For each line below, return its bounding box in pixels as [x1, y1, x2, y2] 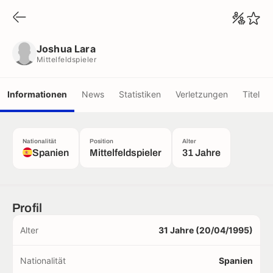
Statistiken [119, 88, 161, 99]
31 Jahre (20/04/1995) [158, 225, 253, 235]
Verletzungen [175, 88, 228, 99]
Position [90, 138, 113, 144]
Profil [12, 201, 43, 214]
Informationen [7, 88, 67, 99]
